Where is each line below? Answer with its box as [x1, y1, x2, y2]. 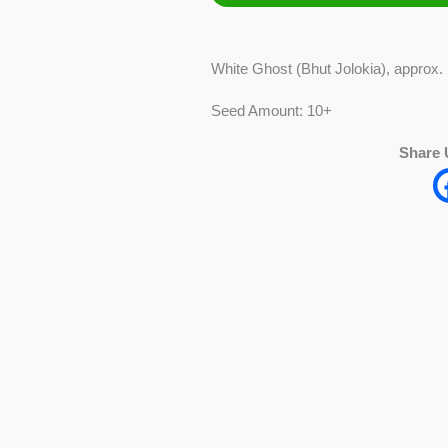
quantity [209, 72, 261, 89]
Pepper [209, 45, 257, 62]
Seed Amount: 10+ [210, 101, 332, 119]
